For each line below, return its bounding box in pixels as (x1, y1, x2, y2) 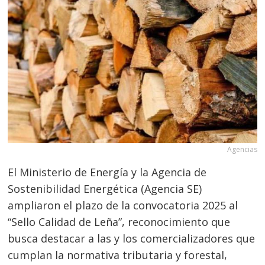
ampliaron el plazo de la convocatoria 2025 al (8, 198, 238, 213)
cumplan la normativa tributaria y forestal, (8, 248, 228, 263)
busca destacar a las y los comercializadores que (8, 231, 256, 246)
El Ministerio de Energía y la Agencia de (8, 165, 207, 180)
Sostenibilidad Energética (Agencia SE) (8, 182, 202, 196)
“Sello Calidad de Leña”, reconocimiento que (8, 215, 231, 230)
